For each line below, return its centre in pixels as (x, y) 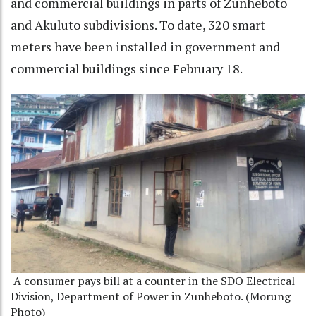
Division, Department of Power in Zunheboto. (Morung (151, 297)
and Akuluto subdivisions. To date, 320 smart (138, 25)
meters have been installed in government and (145, 47)
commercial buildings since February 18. (127, 69)
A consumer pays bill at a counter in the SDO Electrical (153, 281)
